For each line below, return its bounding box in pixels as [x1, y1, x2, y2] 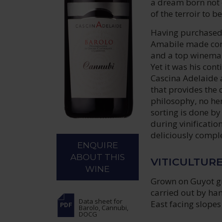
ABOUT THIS [70, 152, 125, 163]
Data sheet [79, 197, 114, 206]
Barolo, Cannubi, [79, 203, 129, 213]
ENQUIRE [77, 140, 118, 151]
